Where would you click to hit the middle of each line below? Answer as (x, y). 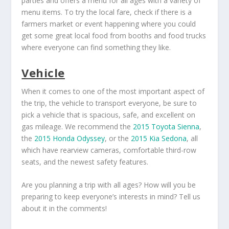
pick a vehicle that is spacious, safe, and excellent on (109, 114)
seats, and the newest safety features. (85, 162)
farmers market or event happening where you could (109, 24)
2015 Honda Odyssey (70, 138)
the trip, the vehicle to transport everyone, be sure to (109, 103)
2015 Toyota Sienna (166, 126)
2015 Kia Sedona (159, 138)
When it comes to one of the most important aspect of (113, 91)
